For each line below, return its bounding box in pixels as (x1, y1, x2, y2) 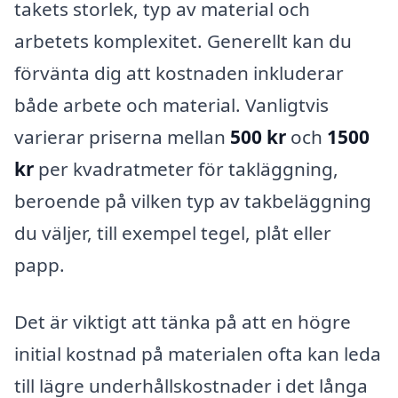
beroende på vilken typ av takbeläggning (14, 188, 371, 214)
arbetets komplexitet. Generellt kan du (14, 28, 352, 54)
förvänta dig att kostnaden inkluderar (14, 60, 344, 86)
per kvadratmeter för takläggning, (34, 156, 338, 182)
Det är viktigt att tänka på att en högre (14, 308, 351, 334)
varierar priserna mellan (14, 124, 230, 150)
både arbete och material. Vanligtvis (14, 92, 329, 118)
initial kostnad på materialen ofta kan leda (14, 340, 381, 366)
